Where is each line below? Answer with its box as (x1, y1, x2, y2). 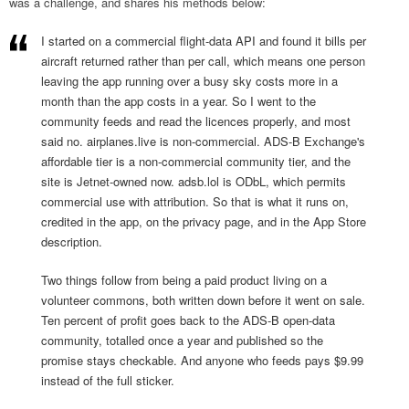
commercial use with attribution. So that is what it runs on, (41, 192, 349, 210)
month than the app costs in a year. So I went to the (41, 91, 316, 110)
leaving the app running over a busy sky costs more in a (41, 71, 338, 89)
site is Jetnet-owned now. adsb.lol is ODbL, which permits (41, 172, 346, 190)
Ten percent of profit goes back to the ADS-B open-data (41, 310, 335, 329)
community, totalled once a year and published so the (41, 330, 323, 349)
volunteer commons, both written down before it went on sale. (41, 290, 365, 309)
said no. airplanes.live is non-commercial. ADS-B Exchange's (41, 131, 365, 150)
